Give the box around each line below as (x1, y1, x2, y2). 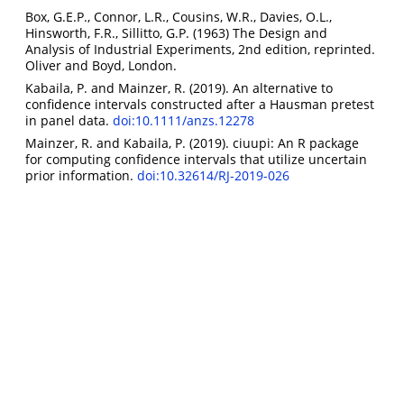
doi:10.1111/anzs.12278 (113, 111, 254, 129)
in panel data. (25, 111, 113, 129)
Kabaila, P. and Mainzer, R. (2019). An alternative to (25, 78, 333, 96)
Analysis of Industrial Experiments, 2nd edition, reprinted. (25, 40, 375, 58)
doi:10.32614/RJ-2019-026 (137, 166, 289, 184)
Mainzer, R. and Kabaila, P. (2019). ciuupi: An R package (25, 133, 359, 151)
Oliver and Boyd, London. (25, 56, 177, 74)
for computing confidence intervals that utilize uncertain (25, 150, 367, 168)
